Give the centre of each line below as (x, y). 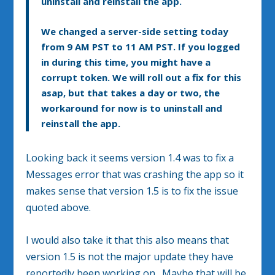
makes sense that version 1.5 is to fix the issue (132, 191)
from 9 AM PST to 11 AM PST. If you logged (141, 47)
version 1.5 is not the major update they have (130, 256)
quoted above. (59, 208)
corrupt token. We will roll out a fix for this (141, 78)
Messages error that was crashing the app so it (135, 175)
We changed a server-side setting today (135, 32)
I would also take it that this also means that (128, 240)
